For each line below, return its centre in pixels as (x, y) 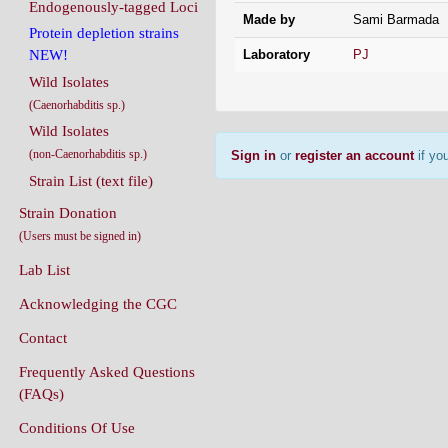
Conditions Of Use (77, 427)
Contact (43, 337)
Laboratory (276, 54)
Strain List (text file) (91, 180)
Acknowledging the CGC (98, 303)
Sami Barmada (396, 19)
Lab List (44, 269)
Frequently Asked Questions (107, 371)
